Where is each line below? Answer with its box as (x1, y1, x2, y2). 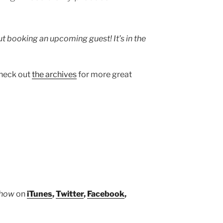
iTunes (27, 189, 52, 199)
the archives (32, 70, 77, 80)
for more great (77, 70, 132, 80)
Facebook (87, 189, 124, 199)
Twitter (56, 189, 84, 199)
